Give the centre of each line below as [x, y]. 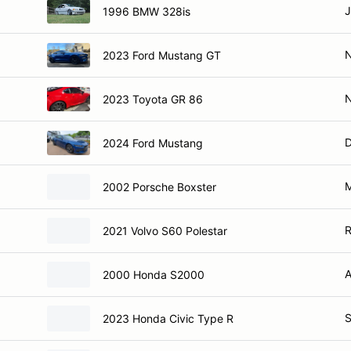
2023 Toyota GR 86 [153, 99]
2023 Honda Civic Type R [168, 318]
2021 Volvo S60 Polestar [165, 230]
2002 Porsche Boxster [159, 186]
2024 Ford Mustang [153, 143]
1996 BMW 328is [147, 11]
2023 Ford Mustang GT [162, 55]
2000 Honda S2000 [154, 274]
